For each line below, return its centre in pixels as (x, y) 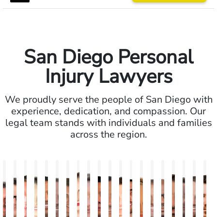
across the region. (108, 134)
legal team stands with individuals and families (108, 123)
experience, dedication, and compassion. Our (108, 111)
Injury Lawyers (108, 77)
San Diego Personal (108, 57)
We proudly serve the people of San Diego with (108, 100)
